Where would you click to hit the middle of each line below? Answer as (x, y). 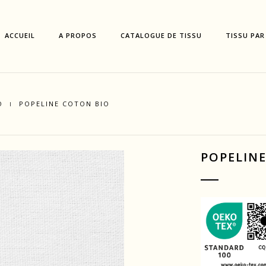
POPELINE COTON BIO (64, 104)
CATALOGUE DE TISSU (161, 35)
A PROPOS (78, 35)
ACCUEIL (20, 35)
